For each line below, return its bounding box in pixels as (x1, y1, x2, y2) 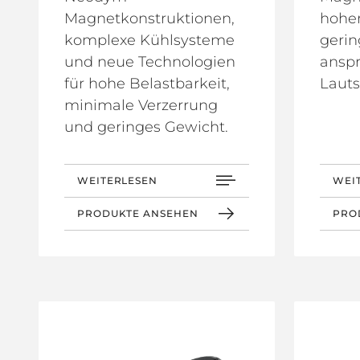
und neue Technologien (64, 52, 235, 71)
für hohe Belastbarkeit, (64, 74, 230, 92)
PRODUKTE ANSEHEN (77, 207, 198, 219)
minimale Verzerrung (64, 96, 218, 114)
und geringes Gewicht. (64, 117, 228, 136)
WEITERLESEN (77, 174, 157, 186)
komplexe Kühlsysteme (64, 31, 235, 49)
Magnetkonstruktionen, (64, 9, 235, 27)
